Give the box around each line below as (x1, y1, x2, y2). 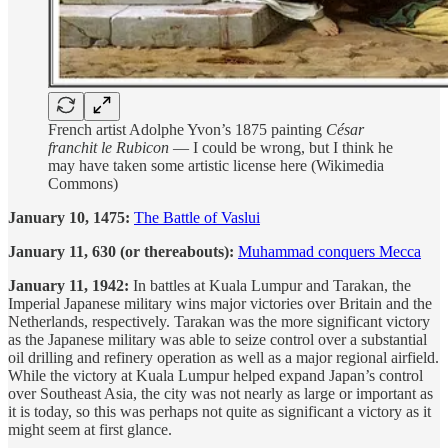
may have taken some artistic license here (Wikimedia (48, 157, 384, 175)
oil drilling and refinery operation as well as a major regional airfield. (8, 349, 439, 367)
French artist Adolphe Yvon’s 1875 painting (48, 121, 326, 139)
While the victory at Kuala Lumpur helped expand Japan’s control (8, 367, 423, 385)
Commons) (48, 175, 118, 193)
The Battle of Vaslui (134, 209, 260, 227)
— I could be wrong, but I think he (169, 139, 393, 157)
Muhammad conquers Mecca (238, 243, 421, 261)
